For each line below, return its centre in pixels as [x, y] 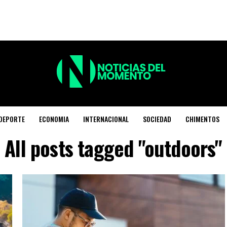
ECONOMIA [54, 119]
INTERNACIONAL [106, 119]
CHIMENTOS [203, 119]
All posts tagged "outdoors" [113, 148]
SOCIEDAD [157, 119]
